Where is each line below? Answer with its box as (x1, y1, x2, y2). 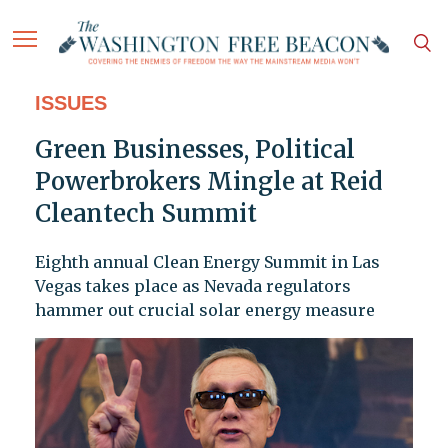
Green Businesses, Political (34, 134, 355, 166)
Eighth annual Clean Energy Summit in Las (34, 252, 380, 273)
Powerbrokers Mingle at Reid (34, 166, 382, 198)
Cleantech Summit (34, 198, 257, 230)
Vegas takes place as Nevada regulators (34, 276, 351, 297)
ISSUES (34, 92, 107, 115)
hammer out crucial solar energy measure (34, 300, 375, 321)
